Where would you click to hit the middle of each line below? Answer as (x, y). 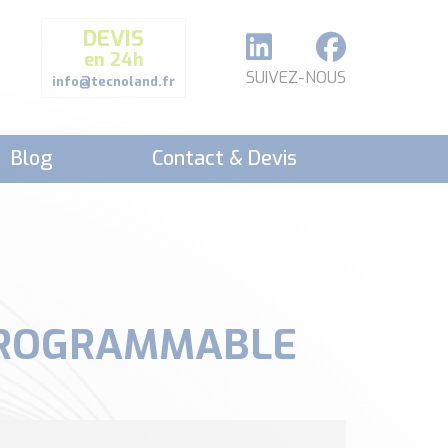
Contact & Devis (224, 158)
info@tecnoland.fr (113, 81)
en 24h (113, 59)
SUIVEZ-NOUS (296, 77)
